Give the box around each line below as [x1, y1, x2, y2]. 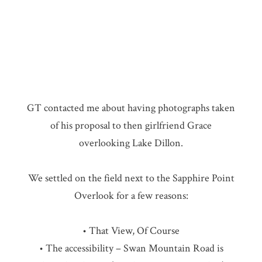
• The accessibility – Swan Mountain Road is [39, 242, 223, 256]
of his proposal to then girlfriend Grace [50, 119, 212, 133]
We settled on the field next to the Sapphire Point [27, 171, 235, 185]
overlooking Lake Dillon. [79, 136, 183, 150]
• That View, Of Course [82, 224, 180, 238]
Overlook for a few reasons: [74, 189, 188, 203]
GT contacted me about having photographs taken [27, 101, 235, 115]
